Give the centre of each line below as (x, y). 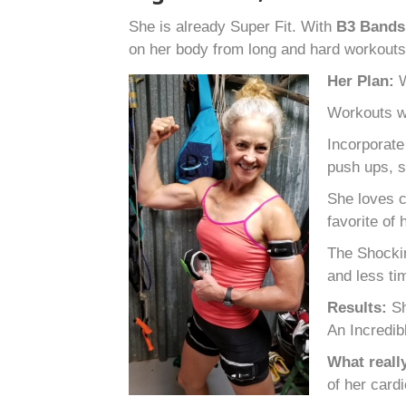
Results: (359, 308)
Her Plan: (363, 82)
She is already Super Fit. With (232, 27)
